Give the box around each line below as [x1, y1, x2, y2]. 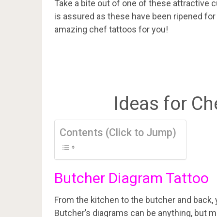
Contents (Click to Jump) [60, 126, 176, 139]
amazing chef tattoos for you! [54, 24, 168, 34]
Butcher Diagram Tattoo [54, 170, 209, 186]
